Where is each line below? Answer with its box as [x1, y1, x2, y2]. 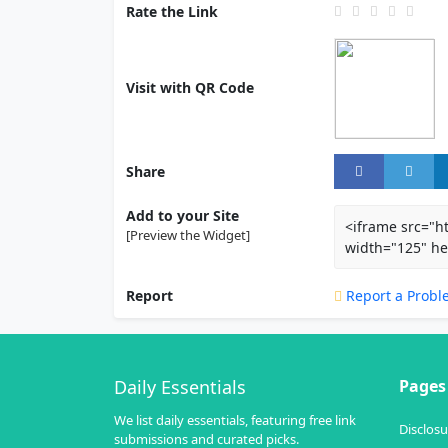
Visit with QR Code [126, 78, 254, 98]
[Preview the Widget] [126, 225, 250, 244]
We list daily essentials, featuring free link [114, 410, 356, 429]
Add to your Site [126, 205, 239, 225]
